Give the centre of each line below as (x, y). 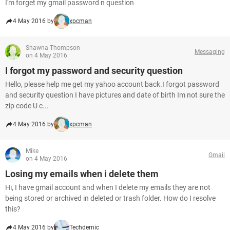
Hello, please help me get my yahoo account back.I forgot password (112, 84)
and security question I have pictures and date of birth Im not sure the (115, 95)
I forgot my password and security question (94, 71)
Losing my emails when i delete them (82, 174)
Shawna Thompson (53, 48)
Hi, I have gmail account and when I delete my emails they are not (108, 187)
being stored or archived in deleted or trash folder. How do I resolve (110, 198)
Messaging (210, 52)
